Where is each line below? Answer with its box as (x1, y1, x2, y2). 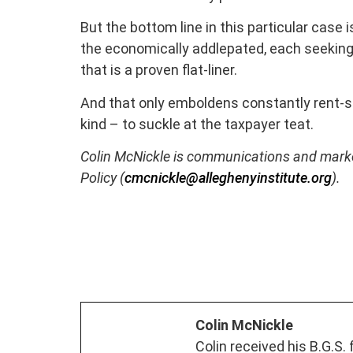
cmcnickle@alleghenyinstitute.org (124, 169, 332, 187)
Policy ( (80, 169, 124, 187)
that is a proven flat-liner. (80, 61, 237, 79)
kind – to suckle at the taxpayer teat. (80, 115, 314, 132)
